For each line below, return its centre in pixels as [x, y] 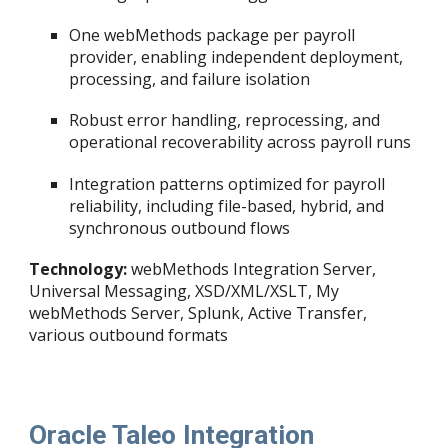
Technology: [78, 268]
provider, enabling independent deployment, [236, 56]
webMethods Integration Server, [254, 268]
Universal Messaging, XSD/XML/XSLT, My [184, 290]
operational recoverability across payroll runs [240, 142]
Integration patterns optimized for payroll [227, 183]
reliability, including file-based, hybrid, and [227, 205]
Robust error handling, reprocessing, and [225, 120]
